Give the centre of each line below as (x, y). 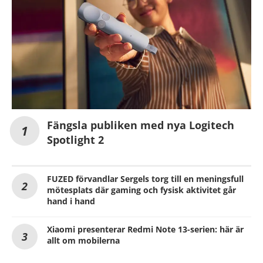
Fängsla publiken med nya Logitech (141, 125)
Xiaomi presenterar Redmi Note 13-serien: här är (145, 230)
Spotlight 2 (75, 140)
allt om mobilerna (83, 241)
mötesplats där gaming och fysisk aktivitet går (141, 190)
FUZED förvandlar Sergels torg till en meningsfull (145, 179)
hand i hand (71, 201)
